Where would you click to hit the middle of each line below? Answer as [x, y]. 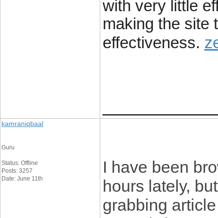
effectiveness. [151, 43]
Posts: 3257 [17, 171]
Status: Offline [20, 163]
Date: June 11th [22, 179]
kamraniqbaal [22, 124]
